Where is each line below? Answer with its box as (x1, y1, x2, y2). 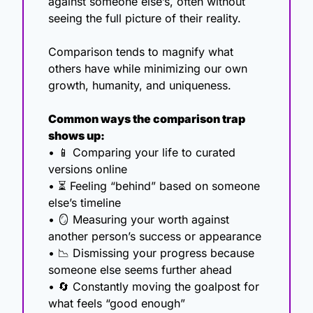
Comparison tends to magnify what (48, 45, 233, 59)
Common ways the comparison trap (48, 112, 245, 126)
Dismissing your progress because (69, 246, 254, 261)
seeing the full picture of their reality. (48, 11, 241, 26)
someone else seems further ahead (48, 263, 232, 277)
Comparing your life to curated (69, 145, 235, 160)
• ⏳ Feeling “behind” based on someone (48, 179, 260, 194)
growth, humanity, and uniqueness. (48, 78, 231, 93)
